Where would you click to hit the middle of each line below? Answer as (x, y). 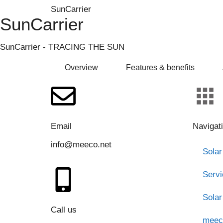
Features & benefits (160, 67)
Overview (81, 67)
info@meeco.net (81, 144)
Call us (64, 210)
